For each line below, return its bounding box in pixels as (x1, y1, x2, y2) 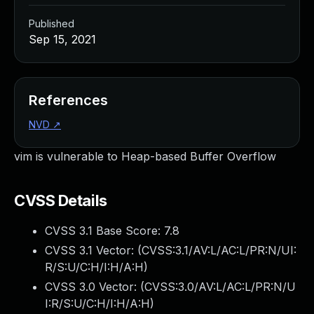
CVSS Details (14, 191, 107, 210)
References (29, 92, 108, 109)
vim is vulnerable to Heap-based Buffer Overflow (14, 149, 276, 163)
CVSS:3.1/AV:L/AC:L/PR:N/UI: (142, 243, 296, 257)
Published (29, 18, 74, 29)
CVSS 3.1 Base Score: (45, 224, 164, 238)
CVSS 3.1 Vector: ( (45, 243, 142, 257)
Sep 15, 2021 (29, 32, 96, 46)
